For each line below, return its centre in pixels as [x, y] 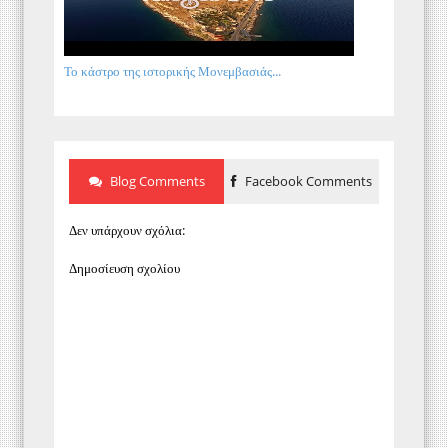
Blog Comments [155, 181]
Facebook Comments [307, 181]
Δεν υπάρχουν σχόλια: [127, 230]
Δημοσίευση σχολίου [124, 267]
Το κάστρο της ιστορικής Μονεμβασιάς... [172, 70]
